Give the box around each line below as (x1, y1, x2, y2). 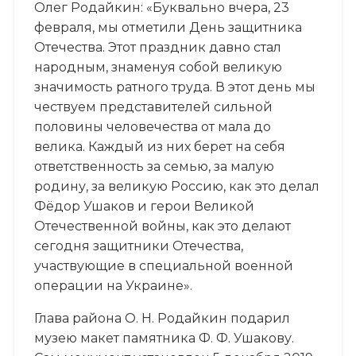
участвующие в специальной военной (33, 257, 293, 273)
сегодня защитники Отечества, (33, 238, 243, 253)
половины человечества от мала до (33, 118, 271, 134)
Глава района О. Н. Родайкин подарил (33, 310, 290, 326)
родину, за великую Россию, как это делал (33, 178, 319, 194)
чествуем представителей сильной (33, 99, 273, 114)
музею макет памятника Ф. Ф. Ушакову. (33, 330, 294, 346)
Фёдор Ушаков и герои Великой (33, 198, 254, 214)
